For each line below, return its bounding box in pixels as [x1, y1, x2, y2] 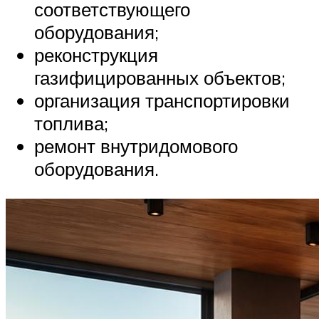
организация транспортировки [34, 89, 290, 113]
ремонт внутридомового [34, 135, 238, 158]
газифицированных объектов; [34, 66, 286, 90]
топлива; [34, 112, 108, 135]
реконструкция [34, 43, 158, 67]
